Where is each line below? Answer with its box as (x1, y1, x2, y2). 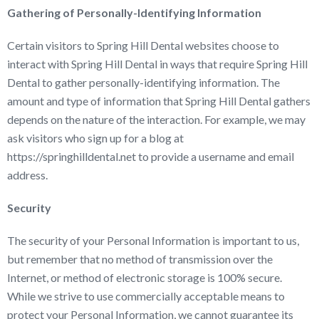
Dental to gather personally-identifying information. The (7, 75, 280, 89)
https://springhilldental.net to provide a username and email (7, 150, 294, 163)
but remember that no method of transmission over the (7, 252, 273, 266)
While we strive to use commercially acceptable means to (7, 289, 285, 303)
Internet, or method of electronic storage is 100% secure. (7, 271, 282, 284)
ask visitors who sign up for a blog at (7, 131, 184, 145)
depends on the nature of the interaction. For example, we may (7, 113, 305, 126)
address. (7, 168, 48, 182)
